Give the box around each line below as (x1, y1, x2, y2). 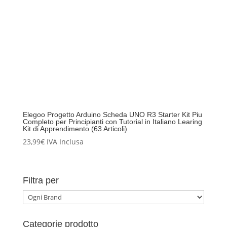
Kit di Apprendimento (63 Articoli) (22, 125, 127, 133)
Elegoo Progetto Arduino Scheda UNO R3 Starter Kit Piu (22, 110, 202, 119)
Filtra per (22, 175, 59, 185)
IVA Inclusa (46, 137, 84, 147)
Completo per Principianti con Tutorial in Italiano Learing (22, 118, 202, 126)
